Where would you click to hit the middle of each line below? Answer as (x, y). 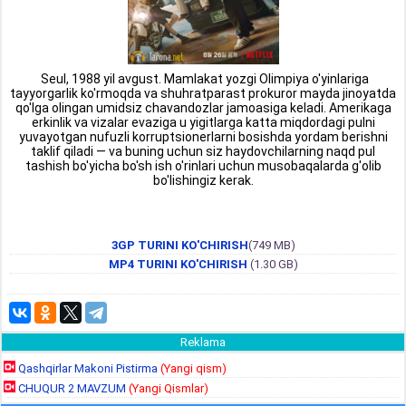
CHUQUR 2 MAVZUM (73, 388)
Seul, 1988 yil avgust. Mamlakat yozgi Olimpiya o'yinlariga (203, 79)
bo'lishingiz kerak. (203, 180)
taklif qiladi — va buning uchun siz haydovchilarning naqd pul (203, 151)
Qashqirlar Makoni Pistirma (89, 368)
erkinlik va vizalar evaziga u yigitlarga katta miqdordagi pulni (203, 122)
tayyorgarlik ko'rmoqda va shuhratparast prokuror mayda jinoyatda (203, 93)
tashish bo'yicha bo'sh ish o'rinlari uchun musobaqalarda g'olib (203, 166)
